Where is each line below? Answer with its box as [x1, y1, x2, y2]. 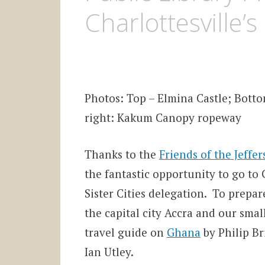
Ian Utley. [84, 244, 134, 259]
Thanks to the [84, 146, 159, 161]
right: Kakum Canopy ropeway [84, 110, 241, 125]
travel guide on [84, 224, 167, 240]
